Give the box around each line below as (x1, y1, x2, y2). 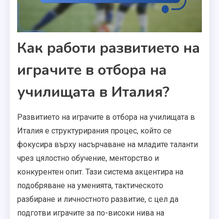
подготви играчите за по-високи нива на (17, 208, 164, 218)
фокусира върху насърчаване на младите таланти (17, 139, 198, 149)
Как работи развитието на (17, 38, 200, 58)
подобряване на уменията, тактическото (17, 180, 163, 190)
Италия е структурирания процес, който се (17, 126, 172, 135)
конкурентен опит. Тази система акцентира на (17, 167, 183, 176)
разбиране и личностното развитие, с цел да (17, 194, 178, 204)
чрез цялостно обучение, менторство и (17, 153, 159, 163)
